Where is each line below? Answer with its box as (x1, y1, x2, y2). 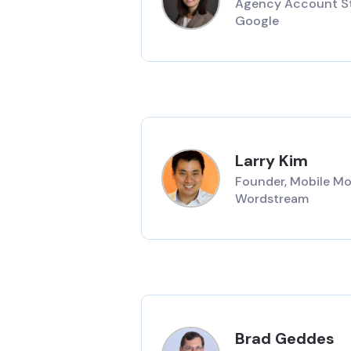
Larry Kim (235, 150, 309, 171)
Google (235, 12, 280, 29)
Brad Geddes (235, 327, 335, 349)
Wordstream (235, 190, 309, 207)
